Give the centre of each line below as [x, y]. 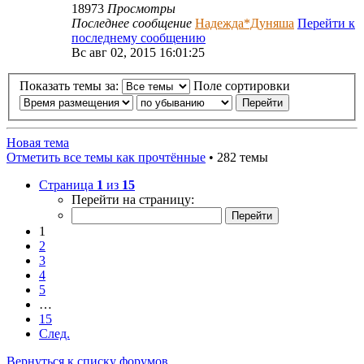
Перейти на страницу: [133, 200]
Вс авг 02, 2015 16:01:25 [138, 52]
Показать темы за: [71, 86]
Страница [68, 185]
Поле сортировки [243, 86]
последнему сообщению [139, 37]
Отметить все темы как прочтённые [106, 158]
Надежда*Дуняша [245, 23]
